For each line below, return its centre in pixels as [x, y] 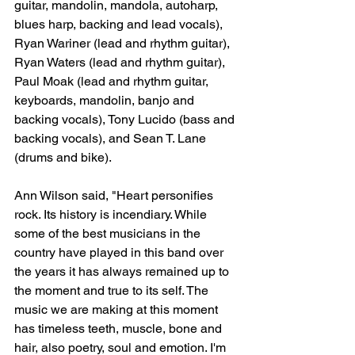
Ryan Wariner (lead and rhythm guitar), [124, 43]
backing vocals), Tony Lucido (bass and [126, 119]
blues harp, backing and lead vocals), [120, 24]
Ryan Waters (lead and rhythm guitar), [121, 62]
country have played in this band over [120, 252]
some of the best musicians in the [109, 233]
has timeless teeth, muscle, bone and [120, 328]
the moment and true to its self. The [113, 290]
